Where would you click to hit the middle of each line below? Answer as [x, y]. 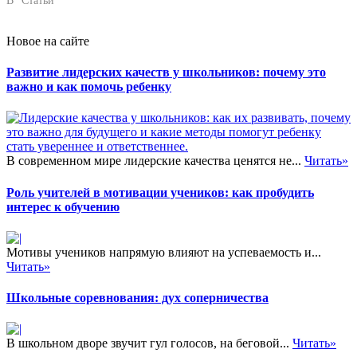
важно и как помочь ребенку [89, 87]
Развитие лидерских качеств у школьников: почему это [166, 73]
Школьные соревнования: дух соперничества [137, 298]
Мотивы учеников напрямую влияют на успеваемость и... [164, 252]
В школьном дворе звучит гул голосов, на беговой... [149, 343]
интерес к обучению [63, 206]
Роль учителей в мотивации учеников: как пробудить [160, 192]
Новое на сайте [48, 41]
